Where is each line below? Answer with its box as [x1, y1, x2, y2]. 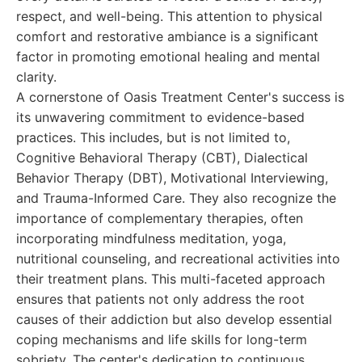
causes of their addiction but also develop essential [16, 311, 332, 327]
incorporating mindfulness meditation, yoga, [16, 230, 286, 246]
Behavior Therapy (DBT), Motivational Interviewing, [16, 170, 328, 186]
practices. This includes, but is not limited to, [16, 129, 290, 145]
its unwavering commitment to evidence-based [16, 109, 305, 125]
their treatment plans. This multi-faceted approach [16, 271, 325, 287]
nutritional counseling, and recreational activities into [16, 250, 340, 267]
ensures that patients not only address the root [16, 291, 305, 307]
